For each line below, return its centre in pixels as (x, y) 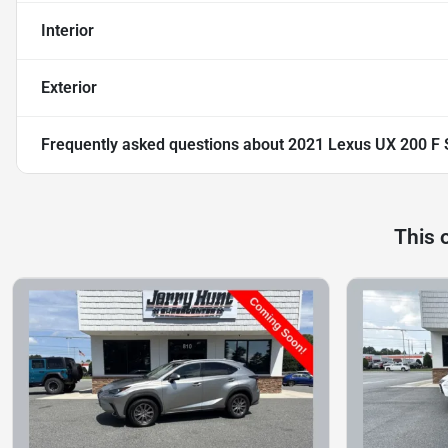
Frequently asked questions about (164, 145)
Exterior (69, 88)
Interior (67, 31)
